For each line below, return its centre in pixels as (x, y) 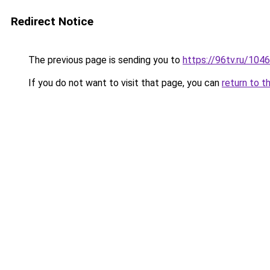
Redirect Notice (52, 21)
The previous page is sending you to (104, 60)
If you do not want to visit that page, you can (124, 83)
